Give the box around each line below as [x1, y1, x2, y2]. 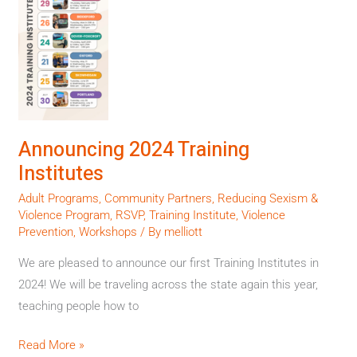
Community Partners [104, 190, 213, 206]
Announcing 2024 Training [18, 135, 250, 165]
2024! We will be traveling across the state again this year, [18, 277, 319, 292]
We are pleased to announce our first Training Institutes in [18, 255, 320, 270]
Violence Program [18, 207, 111, 222]
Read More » [18, 338, 85, 353]
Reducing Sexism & [218, 190, 319, 206]
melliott [164, 224, 203, 239]
